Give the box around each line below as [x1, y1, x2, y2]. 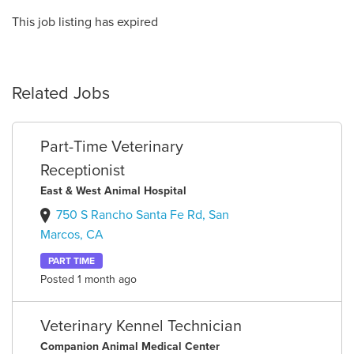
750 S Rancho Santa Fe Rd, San [56, 207, 230, 223]
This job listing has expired [12, 14, 158, 30]
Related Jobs [12, 83, 110, 104]
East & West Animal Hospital [40, 184, 187, 198]
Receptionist [40, 161, 126, 180]
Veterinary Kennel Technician [40, 316, 243, 336]
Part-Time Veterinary [40, 137, 184, 156]
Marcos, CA [40, 226, 104, 243]
